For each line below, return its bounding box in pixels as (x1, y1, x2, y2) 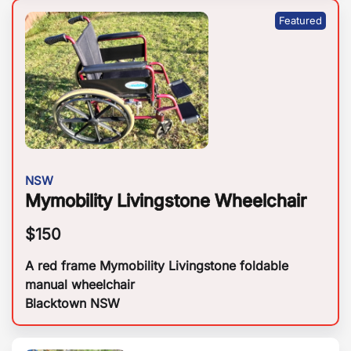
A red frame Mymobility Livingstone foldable (25, 258, 288, 274)
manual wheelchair (25, 277, 135, 293)
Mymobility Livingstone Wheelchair (25, 190, 306, 212)
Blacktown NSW (25, 295, 120, 312)
